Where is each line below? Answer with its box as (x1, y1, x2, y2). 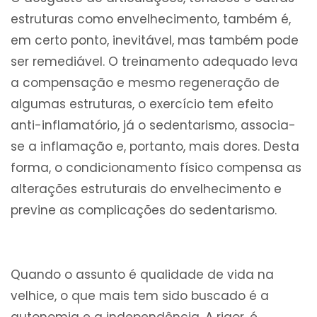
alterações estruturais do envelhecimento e (11, 180, 282, 198)
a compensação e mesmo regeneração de (11, 74, 279, 92)
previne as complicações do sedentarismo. (11, 202, 277, 219)
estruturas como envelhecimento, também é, (11, 11, 291, 28)
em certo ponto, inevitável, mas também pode (11, 32, 299, 50)
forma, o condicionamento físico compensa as (11, 159, 301, 177)
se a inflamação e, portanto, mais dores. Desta (11, 138, 299, 156)
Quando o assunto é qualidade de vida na (11, 266, 274, 284)
